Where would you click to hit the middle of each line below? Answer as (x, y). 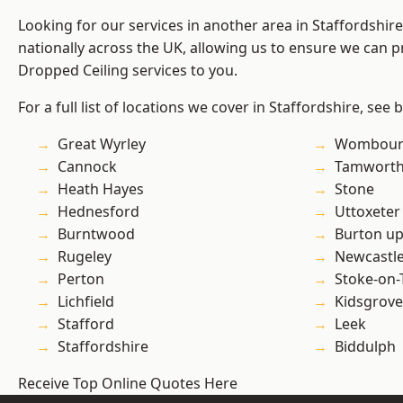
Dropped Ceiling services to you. (128, 71)
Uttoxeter (367, 212)
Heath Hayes (101, 189)
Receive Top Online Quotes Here (128, 384)
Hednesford (99, 212)
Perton (81, 279)
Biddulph (365, 347)
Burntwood (96, 234)
